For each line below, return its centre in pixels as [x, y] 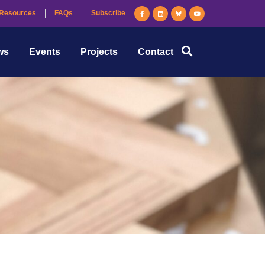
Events [45, 52]
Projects [99, 52]
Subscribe [108, 13]
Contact [156, 52]
